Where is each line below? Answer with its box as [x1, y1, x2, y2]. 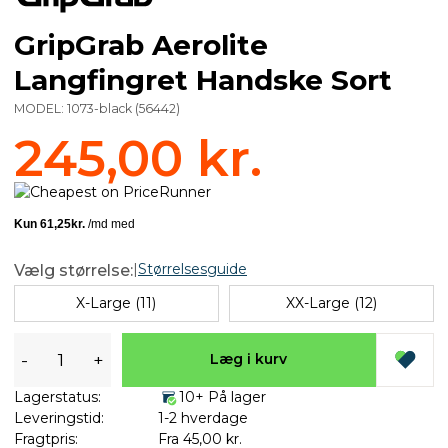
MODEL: [14, 100, 67, 116]
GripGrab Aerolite [14, 27, 268, 62]
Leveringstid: [14, 408, 104, 427]
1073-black [67, 100, 132, 116]
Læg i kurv [210, 350, 288, 368]
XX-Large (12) [286, 294, 378, 312]
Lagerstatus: [14, 387, 101, 406]
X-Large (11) [76, 294, 157, 312]
